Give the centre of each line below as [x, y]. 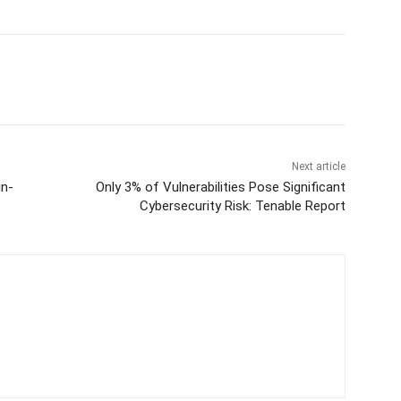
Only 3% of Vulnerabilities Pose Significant [220, 187]
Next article [318, 166]
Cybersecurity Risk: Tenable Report [242, 205]
